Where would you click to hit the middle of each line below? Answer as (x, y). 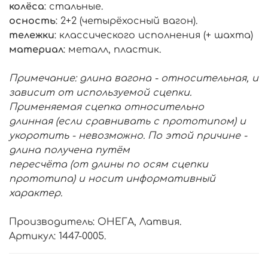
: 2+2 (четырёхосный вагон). (127, 21)
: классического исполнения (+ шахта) (154, 35)
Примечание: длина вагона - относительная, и (134, 78)
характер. (36, 193)
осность (32, 21)
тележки (32, 35)
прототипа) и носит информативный (112, 179)
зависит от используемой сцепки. (100, 92)
